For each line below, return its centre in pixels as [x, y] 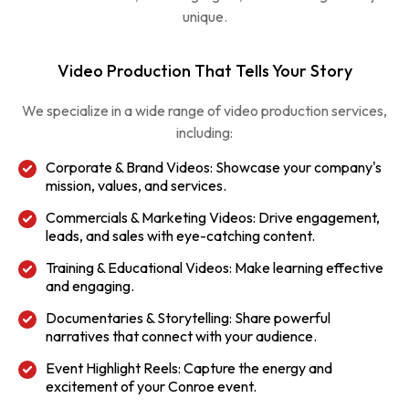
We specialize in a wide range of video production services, [204, 110]
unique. [204, 16]
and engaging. [90, 286]
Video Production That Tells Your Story [204, 71]
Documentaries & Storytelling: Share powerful [188, 318]
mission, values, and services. [136, 185]
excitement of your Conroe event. [151, 386]
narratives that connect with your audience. [181, 336]
